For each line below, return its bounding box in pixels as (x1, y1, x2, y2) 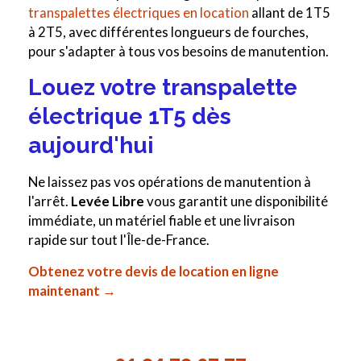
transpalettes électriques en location (28, 4, 249, 22)
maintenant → (28, 282, 116, 300)
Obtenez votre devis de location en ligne (28, 263, 279, 280)
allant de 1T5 (249, 4, 330, 22)
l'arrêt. (28, 193, 71, 210)
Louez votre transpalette (28, 74, 297, 102)
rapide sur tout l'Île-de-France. (28, 231, 210, 249)
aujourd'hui (28, 132, 154, 160)
